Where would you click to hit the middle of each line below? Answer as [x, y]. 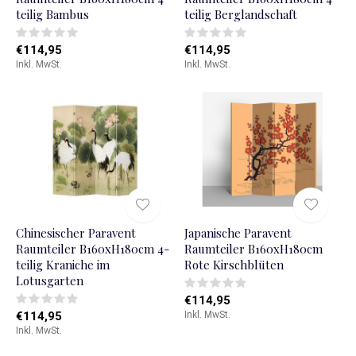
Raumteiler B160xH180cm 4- [93, 249]
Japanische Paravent [238, 233]
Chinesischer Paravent [76, 233]
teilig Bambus [52, 14]
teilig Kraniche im [63, 265]
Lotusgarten [50, 281]
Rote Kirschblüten [234, 265]
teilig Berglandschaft [240, 14]
